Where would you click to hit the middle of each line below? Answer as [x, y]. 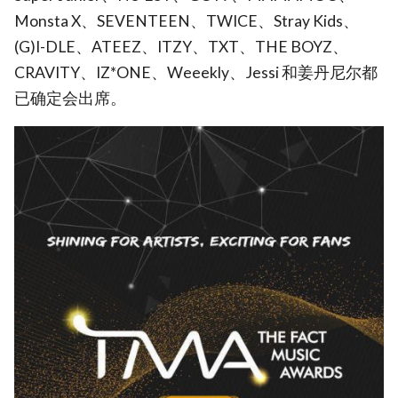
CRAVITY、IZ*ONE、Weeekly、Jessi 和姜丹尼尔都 [196, 72]
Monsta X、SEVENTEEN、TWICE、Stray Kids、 [187, 20]
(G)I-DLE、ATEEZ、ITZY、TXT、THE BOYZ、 [181, 46]
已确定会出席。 [70, 98]
